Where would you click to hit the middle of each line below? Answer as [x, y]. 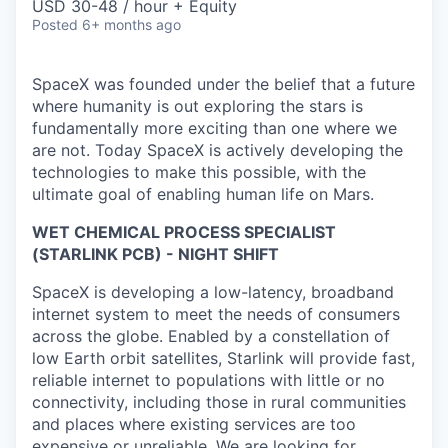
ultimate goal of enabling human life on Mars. [203, 194]
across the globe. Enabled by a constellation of [211, 336]
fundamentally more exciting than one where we [214, 128]
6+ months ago [131, 25]
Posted [55, 25]
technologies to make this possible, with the [199, 172]
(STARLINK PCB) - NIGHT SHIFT [155, 254]
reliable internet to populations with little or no [208, 380]
